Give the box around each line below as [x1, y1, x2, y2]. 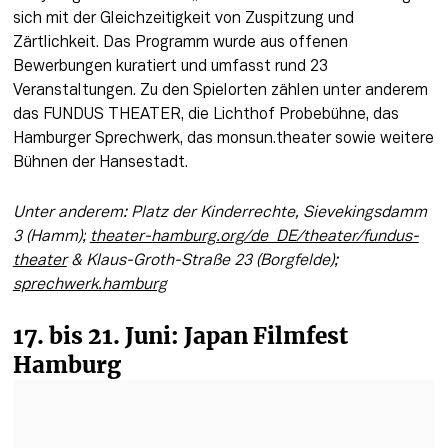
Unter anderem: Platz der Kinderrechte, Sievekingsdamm [12, 205, 427, 220]
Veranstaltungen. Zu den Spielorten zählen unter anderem [12, 83, 428, 98]
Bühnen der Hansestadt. [12, 155, 188, 170]
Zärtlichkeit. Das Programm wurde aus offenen [12, 35, 348, 50]
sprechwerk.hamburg [12, 277, 167, 292]
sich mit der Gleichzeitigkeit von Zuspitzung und [12, 11, 354, 26]
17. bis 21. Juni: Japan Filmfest [12, 322, 348, 351]
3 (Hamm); [12, 229, 86, 244]
